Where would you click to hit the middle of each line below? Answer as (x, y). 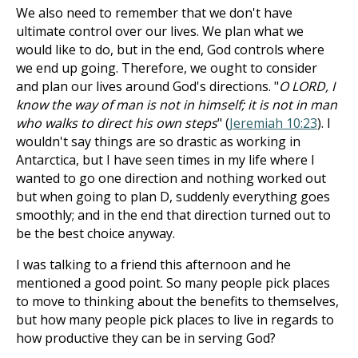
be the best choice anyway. (95, 233)
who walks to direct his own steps (117, 123)
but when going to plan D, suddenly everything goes (173, 197)
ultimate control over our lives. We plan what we (160, 31)
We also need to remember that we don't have (154, 13)
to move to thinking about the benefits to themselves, (177, 301)
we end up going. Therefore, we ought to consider (167, 68)
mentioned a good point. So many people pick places (173, 283)
